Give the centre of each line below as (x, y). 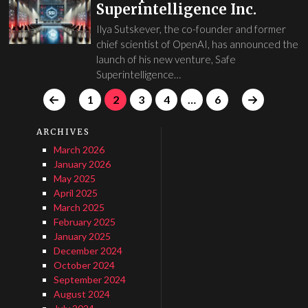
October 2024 (84, 265)
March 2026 (79, 149)
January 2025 (82, 236)
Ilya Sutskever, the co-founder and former (191, 29)
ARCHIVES (64, 131)
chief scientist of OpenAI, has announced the (197, 44)
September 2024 (89, 279)
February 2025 (84, 221)
